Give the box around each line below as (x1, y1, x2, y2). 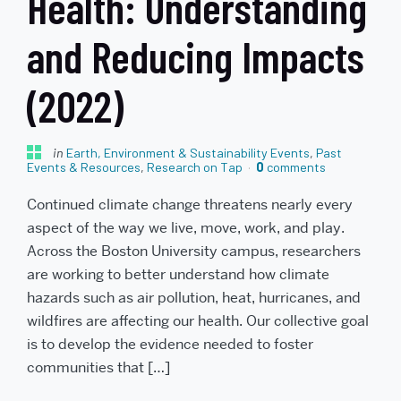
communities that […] (27, 358, 170, 378)
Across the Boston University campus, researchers (27, 242, 361, 261)
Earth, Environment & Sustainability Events (66, 144, 310, 160)
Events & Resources (27, 158, 141, 175)
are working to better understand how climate (27, 265, 329, 285)
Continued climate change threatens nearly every (27, 195, 353, 215)
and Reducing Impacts (27, 30, 364, 82)
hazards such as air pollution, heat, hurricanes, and (27, 288, 361, 308)
